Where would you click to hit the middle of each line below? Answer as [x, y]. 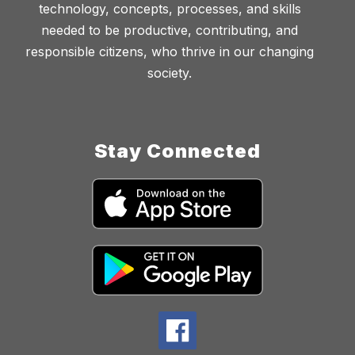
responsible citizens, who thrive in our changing [170, 52]
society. [170, 73]
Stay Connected [177, 151]
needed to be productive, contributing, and [170, 31]
